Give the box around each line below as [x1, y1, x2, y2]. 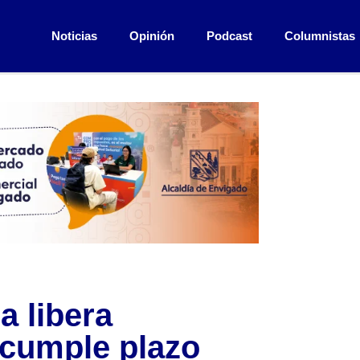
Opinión [129, 29, 174, 43]
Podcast [206, 29, 252, 43]
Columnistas [284, 29, 355, 43]
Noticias [51, 29, 97, 43]
